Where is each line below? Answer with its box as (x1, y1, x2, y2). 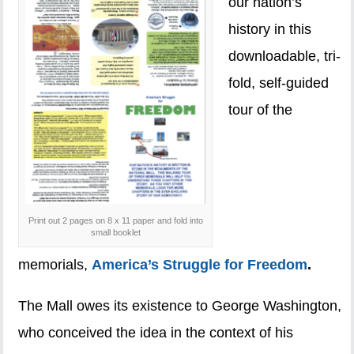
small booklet (90, 228, 141, 238)
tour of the (228, 102, 293, 119)
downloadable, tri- (228, 48, 341, 65)
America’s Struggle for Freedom (92, 257, 308, 273)
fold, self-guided (228, 75, 330, 92)
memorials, (18, 257, 92, 273)
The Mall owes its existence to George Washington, (18, 298, 342, 314)
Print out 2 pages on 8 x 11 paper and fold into (28, 216, 203, 226)
